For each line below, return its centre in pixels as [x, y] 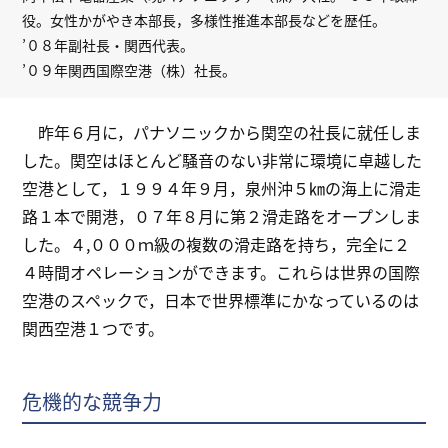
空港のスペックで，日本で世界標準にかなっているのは [221, 300]
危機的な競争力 [92, 402]
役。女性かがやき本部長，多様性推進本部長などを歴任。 [204, 20]
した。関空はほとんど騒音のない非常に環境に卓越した [222, 160]
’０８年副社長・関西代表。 [108, 45]
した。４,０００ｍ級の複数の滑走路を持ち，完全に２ [216, 244]
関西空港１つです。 [93, 328]
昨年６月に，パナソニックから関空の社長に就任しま [222, 132]
